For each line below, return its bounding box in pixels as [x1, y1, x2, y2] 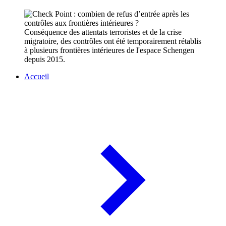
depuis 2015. [24, 55, 65, 64]
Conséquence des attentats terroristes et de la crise [24, 28, 182, 37]
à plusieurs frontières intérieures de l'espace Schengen [24, 46, 194, 55]
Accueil [24, 72, 49, 81]
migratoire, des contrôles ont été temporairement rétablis [24, 37, 201, 46]
